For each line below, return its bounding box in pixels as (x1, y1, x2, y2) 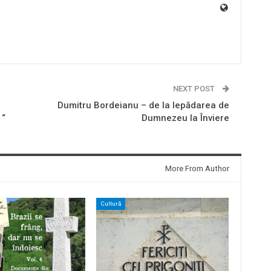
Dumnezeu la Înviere (141, 112, 229, 123)
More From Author (165, 163, 229, 173)
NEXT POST (172, 83, 217, 93)
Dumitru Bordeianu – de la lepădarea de (57, 99, 229, 111)
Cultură (100, 200, 121, 207)
